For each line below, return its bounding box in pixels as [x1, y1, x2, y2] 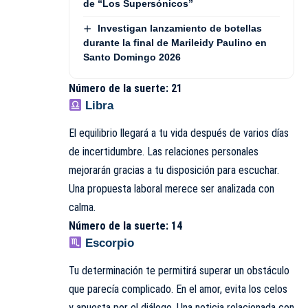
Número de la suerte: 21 [69, 81, 182, 95]
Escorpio [82, 236, 135, 250]
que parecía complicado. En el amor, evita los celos [69, 283, 287, 296]
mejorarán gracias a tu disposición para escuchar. [69, 164, 279, 177]
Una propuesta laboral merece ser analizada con [69, 182, 274, 196]
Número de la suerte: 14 [69, 219, 182, 233]
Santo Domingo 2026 [83, 51, 181, 63]
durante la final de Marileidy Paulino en [83, 36, 267, 48]
